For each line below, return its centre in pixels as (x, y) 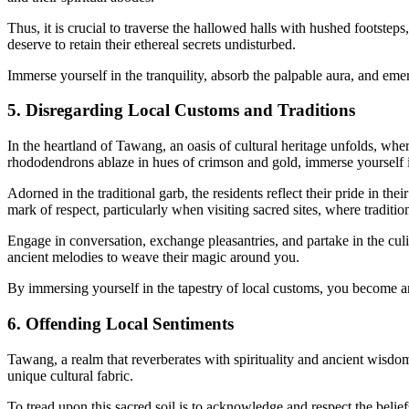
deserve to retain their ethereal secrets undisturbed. (152, 44)
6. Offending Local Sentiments (121, 323)
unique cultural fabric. (70, 375)
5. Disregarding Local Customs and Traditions (181, 110)
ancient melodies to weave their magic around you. (153, 257)
